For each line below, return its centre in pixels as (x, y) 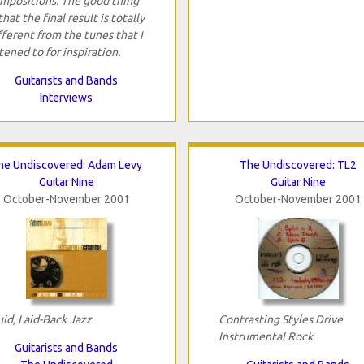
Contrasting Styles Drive (280, 319)
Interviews (66, 97)
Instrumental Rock (265, 336)
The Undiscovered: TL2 (298, 165)
